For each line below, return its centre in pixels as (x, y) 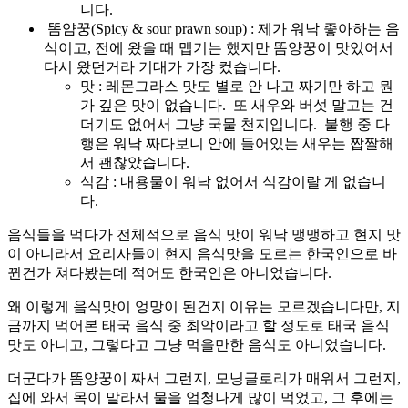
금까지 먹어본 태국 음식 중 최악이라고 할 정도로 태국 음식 (199, 325)
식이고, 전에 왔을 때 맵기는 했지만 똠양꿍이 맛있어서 (219, 47)
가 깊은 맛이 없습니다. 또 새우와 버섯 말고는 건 (237, 105)
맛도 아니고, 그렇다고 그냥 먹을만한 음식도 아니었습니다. (197, 344)
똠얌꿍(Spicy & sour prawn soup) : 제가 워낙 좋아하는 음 (222, 28)
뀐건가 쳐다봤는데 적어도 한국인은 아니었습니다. (171, 272)
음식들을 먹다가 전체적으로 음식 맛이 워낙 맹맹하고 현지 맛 (204, 234)
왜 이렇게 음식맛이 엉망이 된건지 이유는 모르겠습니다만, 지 (204, 306)
